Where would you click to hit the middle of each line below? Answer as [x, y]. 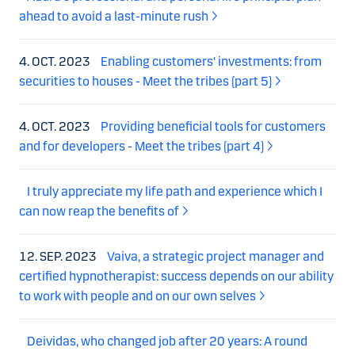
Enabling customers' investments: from [211, 62]
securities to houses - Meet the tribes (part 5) [145, 82]
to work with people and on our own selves [137, 296]
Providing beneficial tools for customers [213, 127]
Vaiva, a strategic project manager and [216, 257]
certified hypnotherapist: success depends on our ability [176, 277]
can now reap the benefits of [99, 212]
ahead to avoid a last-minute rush [114, 17]
